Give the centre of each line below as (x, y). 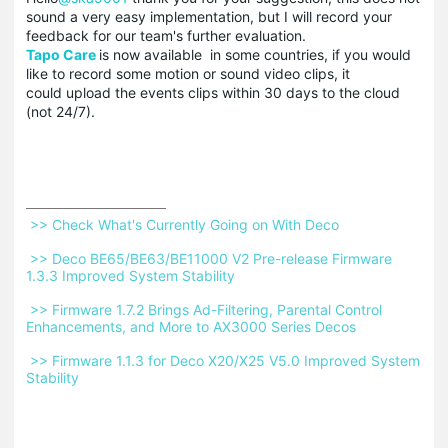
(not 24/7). (60, 112)
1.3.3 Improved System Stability (132, 276)
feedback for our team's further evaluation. (166, 36)
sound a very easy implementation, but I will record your (209, 17)
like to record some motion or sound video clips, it (188, 74)
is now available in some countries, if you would (255, 55)
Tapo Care (62, 55)
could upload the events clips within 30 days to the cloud (213, 93)
